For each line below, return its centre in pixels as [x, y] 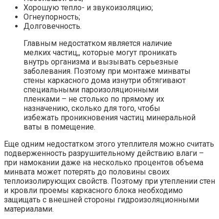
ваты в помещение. [59, 127]
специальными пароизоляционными [91, 90]
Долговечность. [53, 26]
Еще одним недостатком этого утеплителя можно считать [109, 144]
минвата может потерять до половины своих [87, 172]
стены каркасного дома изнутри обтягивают [105, 81]
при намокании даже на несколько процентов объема [104, 163]
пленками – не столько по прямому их [94, 99]
